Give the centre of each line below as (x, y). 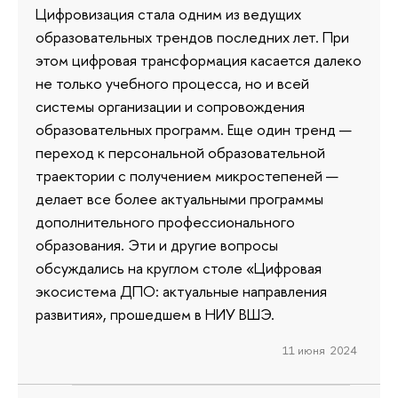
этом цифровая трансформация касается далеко (199, 60)
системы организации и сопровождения (170, 107)
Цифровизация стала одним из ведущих (168, 14)
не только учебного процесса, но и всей (172, 84)
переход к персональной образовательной (180, 153)
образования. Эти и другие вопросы (157, 245)
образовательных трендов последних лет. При (192, 37)
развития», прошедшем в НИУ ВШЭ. (155, 314)
